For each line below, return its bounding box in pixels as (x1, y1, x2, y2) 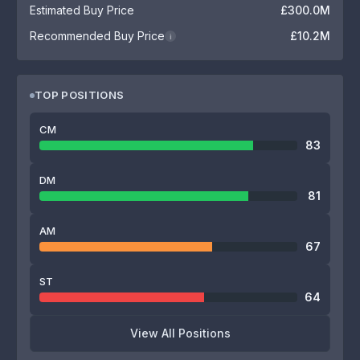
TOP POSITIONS (35, 88, 125, 101)
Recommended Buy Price (30, 29, 165, 43)
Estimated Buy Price (30, 3, 134, 17)
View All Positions (129, 326, 231, 340)
